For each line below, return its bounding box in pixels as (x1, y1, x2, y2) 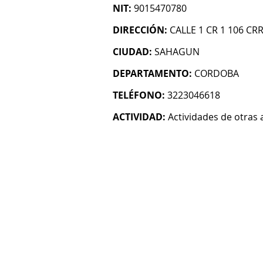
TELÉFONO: (113, 89, 165, 102)
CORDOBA (194, 67, 239, 80)
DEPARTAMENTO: (113, 67, 192, 80)
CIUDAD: (113, 45, 152, 58)
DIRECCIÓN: (113, 23, 167, 36)
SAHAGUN (154, 45, 200, 58)
